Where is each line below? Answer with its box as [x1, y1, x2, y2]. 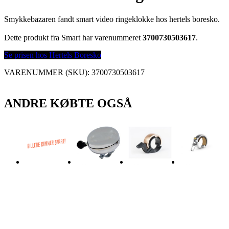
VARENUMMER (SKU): [4, 67, 91, 77]
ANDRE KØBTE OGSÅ [4, 96, 132, 110]
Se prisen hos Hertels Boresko [4, 50, 101, 59]
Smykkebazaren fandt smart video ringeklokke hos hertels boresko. [4, 14, 220, 24]
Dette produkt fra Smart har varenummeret [4, 33, 143, 42]
